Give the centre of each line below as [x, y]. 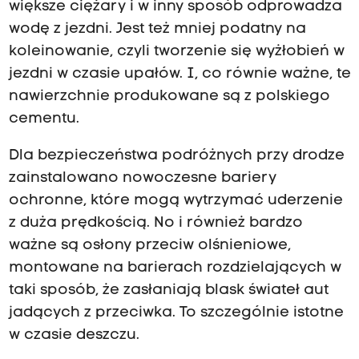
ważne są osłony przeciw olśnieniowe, [149, 245]
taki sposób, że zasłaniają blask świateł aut [168, 290]
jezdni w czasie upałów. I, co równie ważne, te [179, 74]
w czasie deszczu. [74, 335]
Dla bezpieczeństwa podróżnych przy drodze [176, 155]
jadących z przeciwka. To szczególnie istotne [176, 313]
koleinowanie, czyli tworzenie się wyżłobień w [176, 51]
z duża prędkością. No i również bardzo [155, 223]
